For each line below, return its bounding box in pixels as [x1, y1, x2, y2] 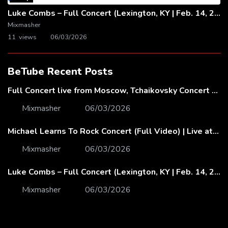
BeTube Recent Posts [8, 65, 113, 79]
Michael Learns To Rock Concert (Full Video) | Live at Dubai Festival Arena [213, 126, 219, 137]
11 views [8, 33, 38, 42]
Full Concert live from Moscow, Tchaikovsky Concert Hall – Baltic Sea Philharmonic [212, 85, 218, 97]
